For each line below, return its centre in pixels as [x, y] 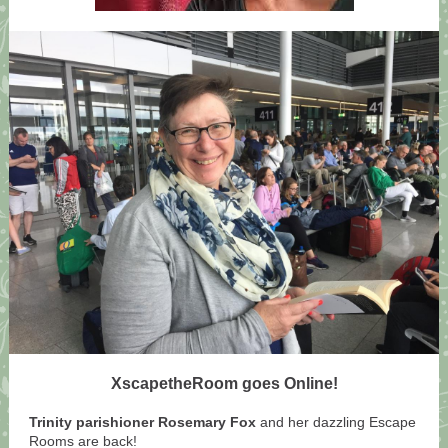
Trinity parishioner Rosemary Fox [142, 422]
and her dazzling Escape [338, 422]
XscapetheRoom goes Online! [224, 383]
